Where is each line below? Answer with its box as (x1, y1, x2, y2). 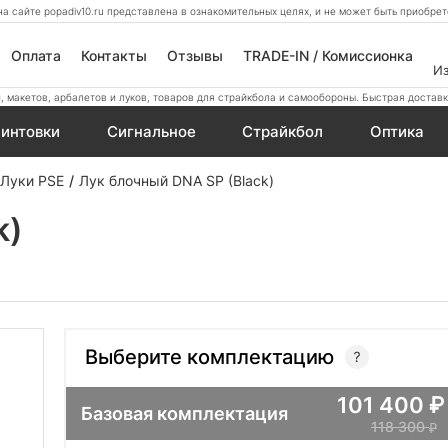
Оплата (10, 46, 61, 64)
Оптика (369, 122, 424, 141)
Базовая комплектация (81, 402, 288, 424)
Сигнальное (106, 122, 196, 141)
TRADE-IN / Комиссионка (242, 46, 413, 64)
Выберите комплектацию (85, 344, 334, 369)
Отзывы (166, 46, 223, 64)
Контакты (80, 46, 147, 64)
